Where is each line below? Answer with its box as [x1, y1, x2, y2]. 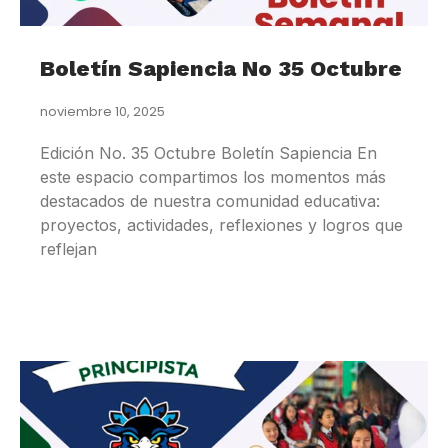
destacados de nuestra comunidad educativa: [40, 191, 380, 212]
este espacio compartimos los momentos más [40, 167, 386, 188]
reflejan [40, 239, 97, 260]
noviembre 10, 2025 [40, 102, 165, 122]
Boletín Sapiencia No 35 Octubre [40, 56, 402, 82]
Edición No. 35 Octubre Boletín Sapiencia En [40, 143, 377, 164]
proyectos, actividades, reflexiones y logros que [40, 215, 403, 236]
